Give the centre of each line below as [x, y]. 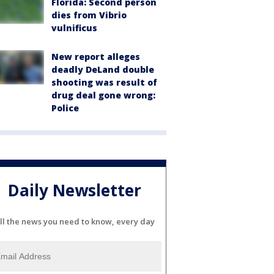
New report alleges [96, 57]
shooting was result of [104, 83]
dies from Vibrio [89, 15]
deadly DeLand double [103, 70]
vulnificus [74, 28]
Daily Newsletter [75, 190]
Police [65, 108]
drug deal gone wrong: [103, 95]
